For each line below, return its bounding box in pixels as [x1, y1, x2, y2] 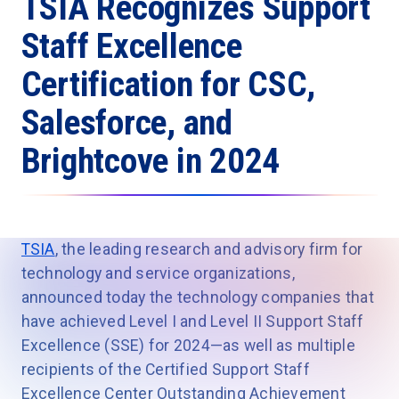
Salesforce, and [20, 102, 232, 144]
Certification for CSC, [20, 63, 316, 106]
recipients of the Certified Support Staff [20, 361, 310, 379]
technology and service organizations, [20, 265, 295, 283]
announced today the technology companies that [20, 289, 374, 307]
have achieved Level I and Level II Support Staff [20, 313, 364, 331]
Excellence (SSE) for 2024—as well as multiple [20, 337, 355, 355]
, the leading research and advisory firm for [54, 240, 363, 259]
